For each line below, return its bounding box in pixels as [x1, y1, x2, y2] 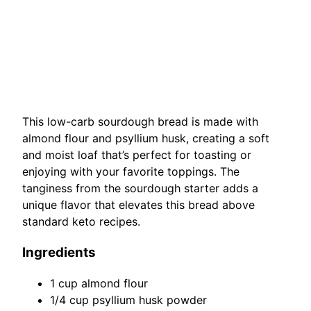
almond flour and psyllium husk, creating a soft [22, 131, 269, 146]
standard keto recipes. [22, 215, 140, 229]
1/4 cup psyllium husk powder [50, 293, 207, 308]
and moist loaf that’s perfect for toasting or [22, 148, 251, 162]
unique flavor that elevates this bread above [22, 198, 255, 212]
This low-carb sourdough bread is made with [22, 115, 258, 129]
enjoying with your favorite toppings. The [22, 165, 239, 179]
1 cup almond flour [50, 276, 148, 291]
